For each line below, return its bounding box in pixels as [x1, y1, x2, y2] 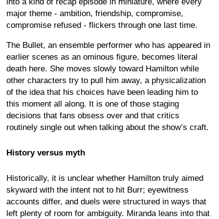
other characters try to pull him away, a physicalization [6, 75, 206, 85]
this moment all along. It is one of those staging [6, 99, 179, 109]
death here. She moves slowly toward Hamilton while [6, 64, 199, 73]
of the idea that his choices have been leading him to [6, 87, 198, 97]
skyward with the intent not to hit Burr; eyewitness [6, 185, 189, 195]
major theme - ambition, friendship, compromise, [6, 8, 183, 18]
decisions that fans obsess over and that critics [6, 110, 179, 120]
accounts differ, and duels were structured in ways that [6, 197, 206, 207]
